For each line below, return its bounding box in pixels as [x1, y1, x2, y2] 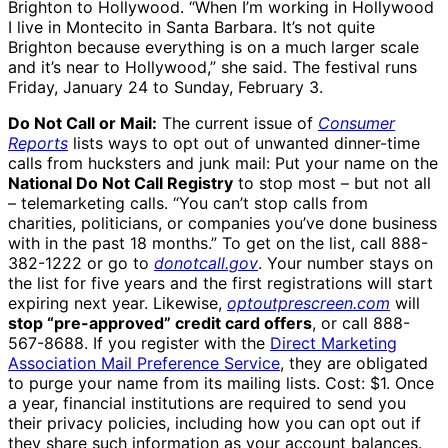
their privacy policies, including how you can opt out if [8, 413, 421, 434]
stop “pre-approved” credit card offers [8, 313, 312, 334]
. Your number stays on [258, 253, 433, 274]
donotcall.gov [154, 253, 258, 274]
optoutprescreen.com [227, 293, 390, 314]
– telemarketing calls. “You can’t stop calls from [8, 193, 368, 214]
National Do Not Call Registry [8, 173, 233, 194]
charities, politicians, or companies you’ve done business [8, 213, 437, 234]
